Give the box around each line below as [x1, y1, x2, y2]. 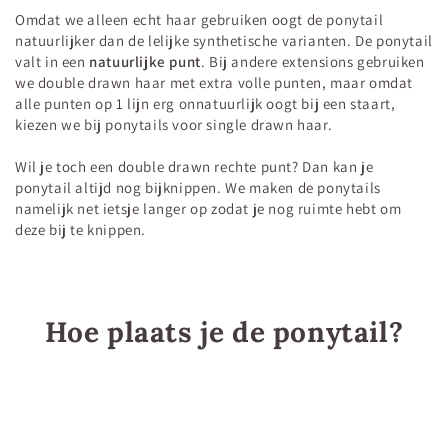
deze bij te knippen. [15, 220, 146, 240]
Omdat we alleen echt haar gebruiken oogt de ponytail [15, 10, 384, 30]
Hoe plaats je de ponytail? [44, 314, 404, 351]
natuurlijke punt [89, 52, 201, 72]
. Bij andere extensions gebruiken [200, 52, 425, 72]
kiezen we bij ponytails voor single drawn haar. [15, 115, 336, 135]
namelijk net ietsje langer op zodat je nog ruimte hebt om [15, 199, 402, 219]
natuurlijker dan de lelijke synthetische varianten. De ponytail [15, 31, 433, 51]
